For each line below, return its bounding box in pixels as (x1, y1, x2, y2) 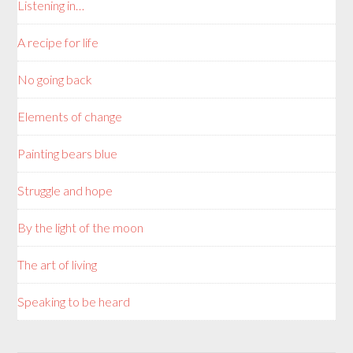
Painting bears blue (17, 145, 118, 161)
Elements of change (17, 108, 123, 124)
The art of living (17, 256, 98, 272)
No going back (17, 71, 93, 87)
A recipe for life (17, 34, 99, 50)
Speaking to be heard (17, 293, 131, 309)
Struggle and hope (17, 182, 113, 198)
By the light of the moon (17, 219, 144, 235)
